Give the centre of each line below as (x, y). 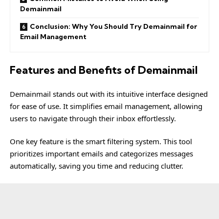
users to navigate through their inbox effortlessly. (93, 118)
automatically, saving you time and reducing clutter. (97, 166)
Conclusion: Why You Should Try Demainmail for (113, 26)
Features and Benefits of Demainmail (104, 70)
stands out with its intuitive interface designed (129, 94)
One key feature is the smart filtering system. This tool (101, 141)
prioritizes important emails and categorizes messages (101, 153)
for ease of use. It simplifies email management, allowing (106, 106)
